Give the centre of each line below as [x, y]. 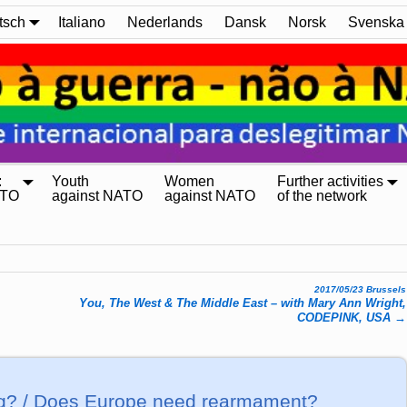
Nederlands [165, 22]
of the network [322, 196]
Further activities [330, 182]
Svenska [376, 22]
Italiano [82, 22]
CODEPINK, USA [346, 318]
